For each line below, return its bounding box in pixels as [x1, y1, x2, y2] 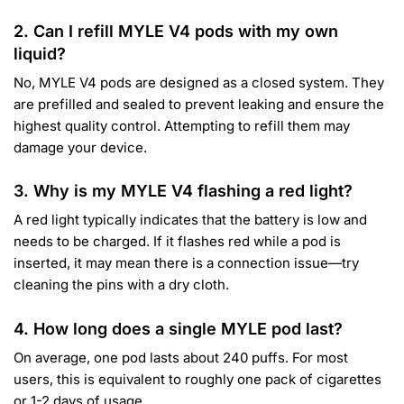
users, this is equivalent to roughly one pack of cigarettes [14, 370, 381, 388]
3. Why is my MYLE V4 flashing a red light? [14, 181, 353, 201]
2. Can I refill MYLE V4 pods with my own [14, 22, 338, 41]
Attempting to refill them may [161, 117, 350, 135]
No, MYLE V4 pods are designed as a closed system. [14, 74, 348, 92]
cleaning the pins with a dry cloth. [14, 276, 229, 294]
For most [289, 348, 348, 366]
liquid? [14, 44, 66, 64]
